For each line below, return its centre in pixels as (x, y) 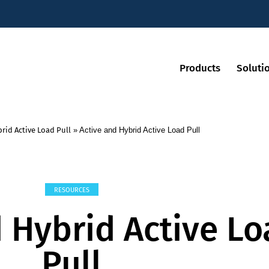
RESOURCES (71, 190)
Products (200, 68)
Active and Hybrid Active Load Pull (140, 130)
